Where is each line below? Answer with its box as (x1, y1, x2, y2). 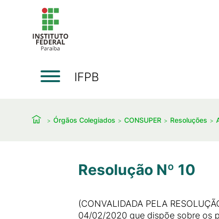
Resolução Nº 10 (78, 161, 196, 178)
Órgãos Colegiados (53, 115, 115, 124)
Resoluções (170, 115, 207, 124)
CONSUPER (124, 115, 161, 124)
